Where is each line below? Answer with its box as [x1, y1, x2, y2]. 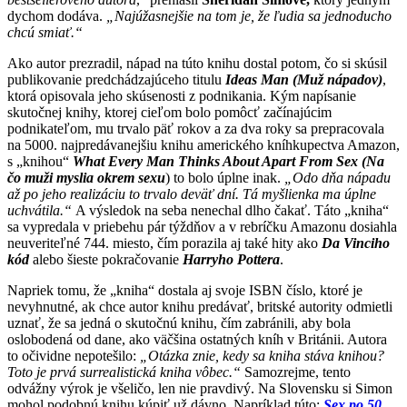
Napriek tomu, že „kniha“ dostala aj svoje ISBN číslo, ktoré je [7, 282, 362, 298]
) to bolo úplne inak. [165, 169, 284, 185]
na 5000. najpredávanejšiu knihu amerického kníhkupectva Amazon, [7, 136, 400, 153]
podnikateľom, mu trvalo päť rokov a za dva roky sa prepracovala [7, 120, 384, 136]
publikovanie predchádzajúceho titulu [7, 71, 225, 87]
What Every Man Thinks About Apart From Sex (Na [73, 153, 384, 169]
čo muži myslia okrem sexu [7, 169, 165, 185]
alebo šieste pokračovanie [29, 251, 183, 267]
